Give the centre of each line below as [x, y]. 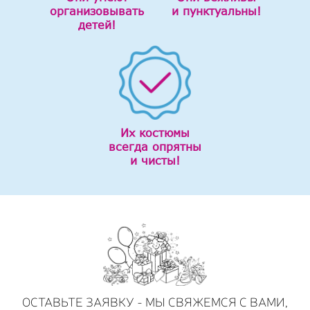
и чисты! [155, 160]
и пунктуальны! [216, 11]
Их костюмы [155, 133]
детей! [97, 25]
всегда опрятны [155, 146]
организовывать [97, 11]
